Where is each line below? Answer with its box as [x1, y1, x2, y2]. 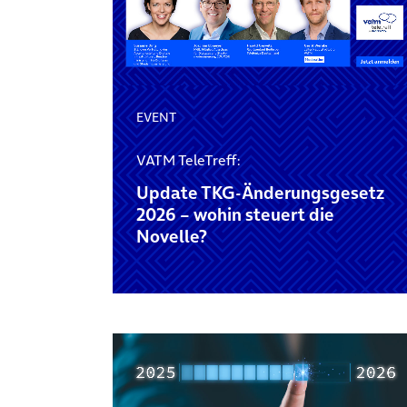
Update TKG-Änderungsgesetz [135, 180, 384, 205]
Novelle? [135, 223, 207, 249]
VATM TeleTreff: [135, 149, 240, 170]
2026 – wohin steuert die [135, 202, 334, 227]
